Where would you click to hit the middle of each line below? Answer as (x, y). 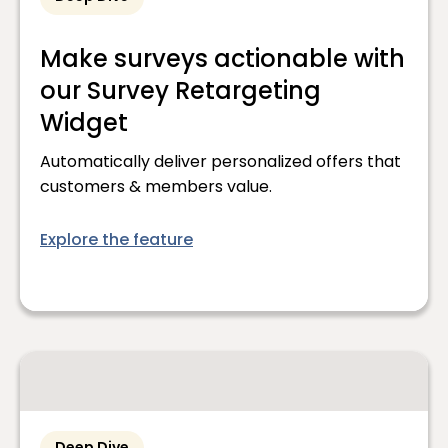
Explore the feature (116, 241)
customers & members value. (156, 188)
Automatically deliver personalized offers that (220, 163)
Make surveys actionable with (222, 61)
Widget (84, 125)
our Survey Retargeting (180, 93)
